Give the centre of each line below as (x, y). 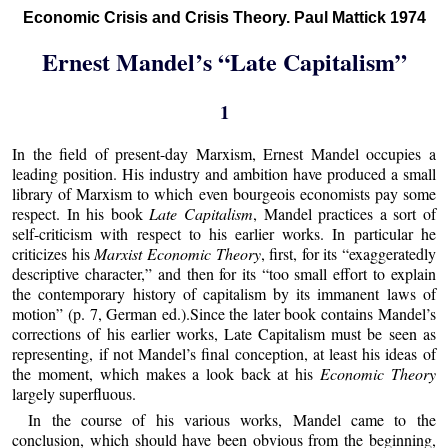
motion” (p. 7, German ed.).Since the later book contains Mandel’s (224, 314)
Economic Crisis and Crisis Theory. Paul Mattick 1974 (224, 17)
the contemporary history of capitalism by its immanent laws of (224, 294)
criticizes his (53, 254)
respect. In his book (81, 214)
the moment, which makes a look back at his (166, 374)
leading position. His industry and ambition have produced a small (224, 174)
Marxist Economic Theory (177, 254)
